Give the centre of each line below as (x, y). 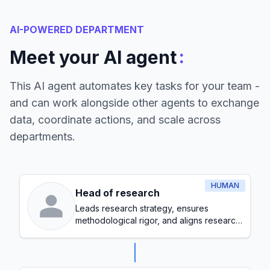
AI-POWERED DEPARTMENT (77, 30)
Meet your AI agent (93, 57)
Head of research (118, 193)
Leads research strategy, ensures (142, 208)
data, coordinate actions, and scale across (115, 120)
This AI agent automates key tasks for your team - (135, 86)
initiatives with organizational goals (144, 232)
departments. (42, 137)
